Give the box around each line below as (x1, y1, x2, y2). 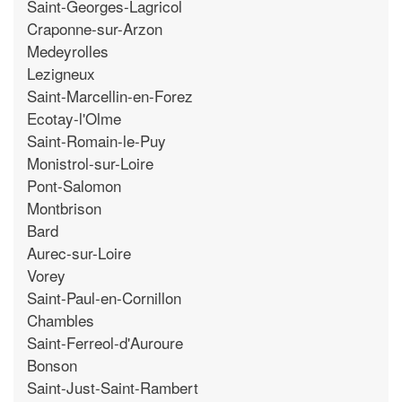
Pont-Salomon (27, 173, 121, 197)
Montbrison (27, 196, 101, 219)
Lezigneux (27, 61, 95, 84)
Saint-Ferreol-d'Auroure (27, 330, 183, 354)
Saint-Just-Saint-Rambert (27, 375, 198, 398)
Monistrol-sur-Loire (27, 151, 153, 174)
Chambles (27, 308, 94, 331)
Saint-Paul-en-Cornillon (27, 285, 181, 309)
